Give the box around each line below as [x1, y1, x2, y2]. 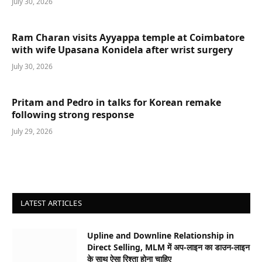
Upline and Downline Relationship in [87, 229, 234, 241]
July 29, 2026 [12, 126, 53, 136]
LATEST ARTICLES [20, 197, 82, 208]
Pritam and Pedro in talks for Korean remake [12, 95, 221, 109]
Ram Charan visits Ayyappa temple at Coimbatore [12, 30, 244, 44]
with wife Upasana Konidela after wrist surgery [12, 43, 233, 56]
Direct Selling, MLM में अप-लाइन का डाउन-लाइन [87, 241, 250, 253]
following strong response [12, 108, 134, 121]
